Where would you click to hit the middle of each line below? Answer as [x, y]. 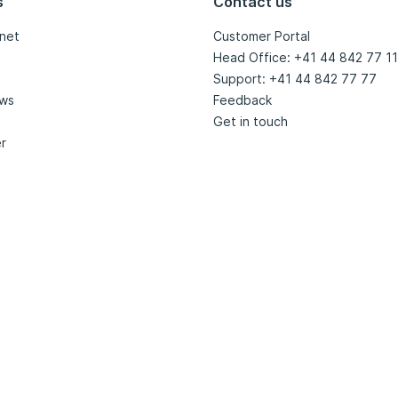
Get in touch [251, 122]
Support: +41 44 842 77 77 [295, 79]
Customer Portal [262, 36]
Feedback [243, 100]
